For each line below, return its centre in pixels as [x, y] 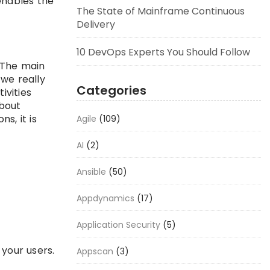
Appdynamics [105, 198]
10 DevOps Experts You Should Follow [163, 52]
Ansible [91, 172]
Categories [111, 90]
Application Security [118, 225]
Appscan [95, 251]
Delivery [96, 24]
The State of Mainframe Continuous [161, 11]
